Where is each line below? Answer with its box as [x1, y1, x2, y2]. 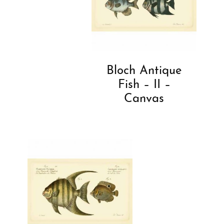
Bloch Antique [106, 64, 181, 77]
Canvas [124, 92, 164, 105]
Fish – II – [117, 78, 170, 91]
